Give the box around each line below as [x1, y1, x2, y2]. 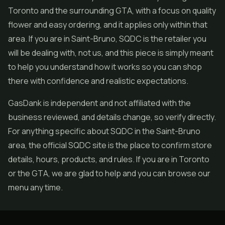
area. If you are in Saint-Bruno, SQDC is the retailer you [8, 33, 206, 44]
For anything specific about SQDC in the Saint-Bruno [8, 126, 200, 137]
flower [8, 19, 32, 30]
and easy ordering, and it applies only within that [32, 19, 207, 30]
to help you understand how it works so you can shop [8, 61, 202, 72]
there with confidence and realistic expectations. [8, 75, 188, 86]
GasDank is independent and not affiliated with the [8, 97, 191, 108]
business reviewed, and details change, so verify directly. [8, 111, 216, 123]
